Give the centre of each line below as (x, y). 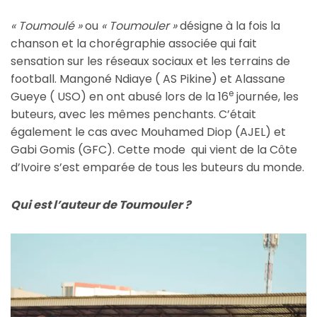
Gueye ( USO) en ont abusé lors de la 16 (120, 96)
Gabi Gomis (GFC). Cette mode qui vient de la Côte (154, 149)
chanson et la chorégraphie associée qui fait (134, 43)
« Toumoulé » (46, 25)
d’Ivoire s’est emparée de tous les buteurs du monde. (157, 167)
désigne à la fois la (229, 25)
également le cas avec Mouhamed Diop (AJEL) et (148, 132)
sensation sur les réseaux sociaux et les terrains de (150, 61)
